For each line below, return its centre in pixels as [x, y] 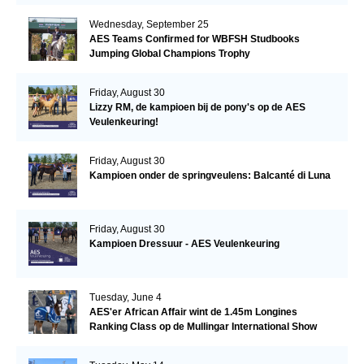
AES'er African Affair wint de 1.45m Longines [193, 312]
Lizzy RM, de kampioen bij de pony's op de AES [197, 107]
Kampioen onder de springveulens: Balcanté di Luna [210, 175]
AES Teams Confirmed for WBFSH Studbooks [194, 39]
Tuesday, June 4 [125, 297]
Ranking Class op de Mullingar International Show [203, 326]
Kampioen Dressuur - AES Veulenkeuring [184, 243]
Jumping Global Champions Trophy [169, 53]
